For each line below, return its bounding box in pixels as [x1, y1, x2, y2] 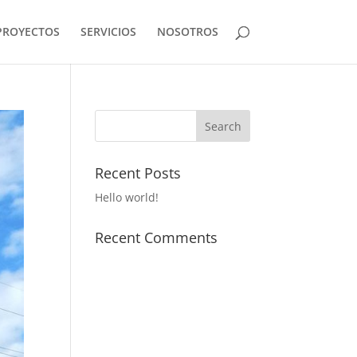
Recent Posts [95, 163, 182, 182]
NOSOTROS [156, 24, 218, 39]
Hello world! [95, 190, 159, 205]
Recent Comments [95, 228, 218, 247]
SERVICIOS [80, 24, 136, 39]
